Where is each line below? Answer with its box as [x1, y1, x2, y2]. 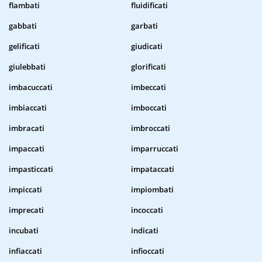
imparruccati [131, 143, 178, 154]
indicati [131, 225, 158, 236]
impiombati [131, 184, 174, 195]
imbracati [9, 123, 44, 134]
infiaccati [9, 246, 42, 257]
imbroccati [131, 123, 170, 134]
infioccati [131, 246, 164, 257]
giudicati [131, 41, 163, 52]
